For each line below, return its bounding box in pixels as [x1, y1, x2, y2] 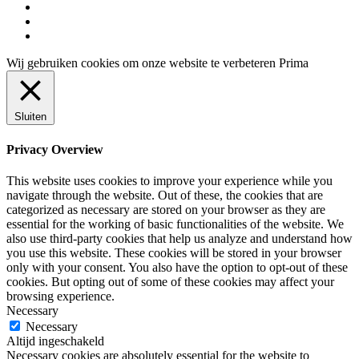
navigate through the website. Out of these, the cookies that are [6, 188, 323, 202]
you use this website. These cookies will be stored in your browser [6, 245, 341, 260]
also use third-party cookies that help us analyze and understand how [6, 231, 353, 245]
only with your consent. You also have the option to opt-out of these [6, 260, 348, 274]
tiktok [38, 14, 67, 28]
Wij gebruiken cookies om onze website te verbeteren [6, 56, 279, 71]
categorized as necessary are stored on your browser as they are [6, 202, 325, 216]
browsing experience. [6, 288, 115, 303]
